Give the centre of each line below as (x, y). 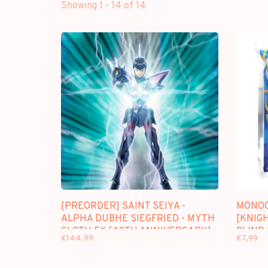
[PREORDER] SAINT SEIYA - (123, 206)
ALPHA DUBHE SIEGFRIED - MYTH (138, 219)
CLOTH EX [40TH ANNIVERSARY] (136, 231)
